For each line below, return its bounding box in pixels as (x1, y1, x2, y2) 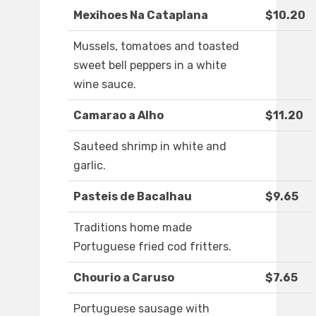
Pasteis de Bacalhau (73, 190, 192, 204)
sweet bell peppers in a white (73, 59, 226, 73)
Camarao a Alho (73, 109, 164, 123)
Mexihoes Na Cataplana (73, 8, 208, 23)
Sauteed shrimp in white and (73, 140, 226, 154)
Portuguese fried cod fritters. (73, 240, 231, 254)
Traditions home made (73, 221, 192, 235)
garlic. (73, 159, 106, 173)
